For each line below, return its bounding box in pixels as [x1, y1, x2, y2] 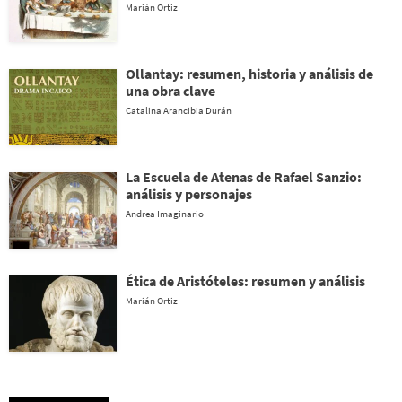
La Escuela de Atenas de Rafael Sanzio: [126, 168, 362, 186]
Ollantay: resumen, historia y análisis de [126, 65, 373, 83]
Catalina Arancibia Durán [126, 104, 232, 117]
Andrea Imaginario [126, 207, 204, 220]
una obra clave [126, 82, 215, 100]
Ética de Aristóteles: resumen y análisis [126, 272, 365, 290]
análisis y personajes [126, 185, 252, 203]
